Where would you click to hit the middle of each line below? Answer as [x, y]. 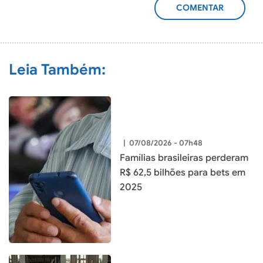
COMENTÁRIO [204, 26]
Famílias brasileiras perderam [184, 158]
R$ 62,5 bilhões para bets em [183, 173]
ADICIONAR [200, 13]
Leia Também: [57, 70]
